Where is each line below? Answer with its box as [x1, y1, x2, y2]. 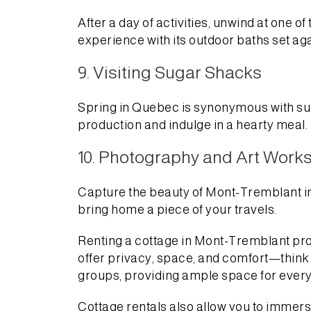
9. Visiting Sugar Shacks [78, 62, 262, 82]
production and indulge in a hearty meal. [78, 117, 308, 132]
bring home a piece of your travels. [78, 202, 277, 217]
